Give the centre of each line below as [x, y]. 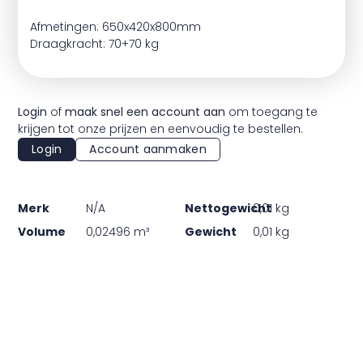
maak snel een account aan [145, 112]
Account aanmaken [148, 149]
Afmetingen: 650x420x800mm [115, 27]
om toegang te [271, 112]
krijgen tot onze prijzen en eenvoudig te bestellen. [160, 129]
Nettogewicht [228, 208]
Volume [42, 231]
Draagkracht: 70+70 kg [94, 44]
